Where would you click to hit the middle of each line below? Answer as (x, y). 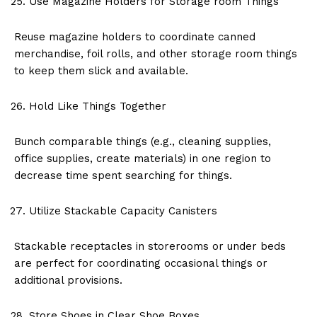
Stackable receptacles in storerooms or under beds (150, 246)
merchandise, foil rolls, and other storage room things (156, 53)
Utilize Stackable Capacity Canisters (123, 211)
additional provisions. (68, 280)
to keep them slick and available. (101, 70)
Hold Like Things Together (98, 106)
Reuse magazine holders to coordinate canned (135, 36)
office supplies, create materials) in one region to (143, 158)
